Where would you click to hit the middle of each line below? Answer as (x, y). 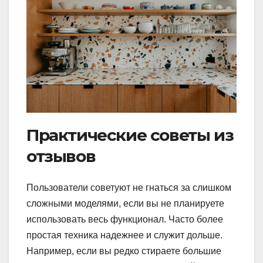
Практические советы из (130, 135)
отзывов (61, 156)
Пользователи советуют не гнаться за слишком (129, 188)
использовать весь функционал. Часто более (125, 220)
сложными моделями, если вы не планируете (125, 204)
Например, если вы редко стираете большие (124, 251)
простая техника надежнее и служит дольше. (124, 235)
